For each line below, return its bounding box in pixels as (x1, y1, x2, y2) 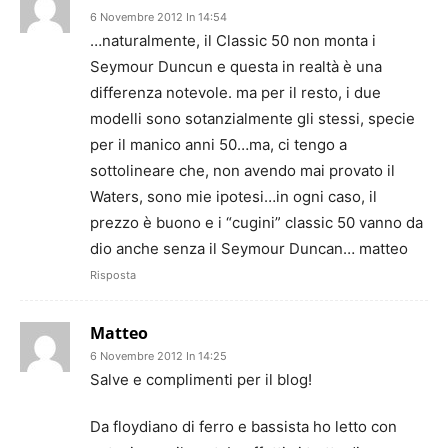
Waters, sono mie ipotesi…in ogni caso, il (90, 187, 377, 206)
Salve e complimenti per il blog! (90, 370, 312, 389)
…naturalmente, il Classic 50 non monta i (90, 31, 376, 50)
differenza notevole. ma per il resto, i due (90, 83, 381, 102)
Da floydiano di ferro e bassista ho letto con (90, 417, 397, 436)
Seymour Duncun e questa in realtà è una (90, 57, 382, 76)
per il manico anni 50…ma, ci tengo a (90, 135, 347, 154)
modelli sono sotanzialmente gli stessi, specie (90, 109, 415, 128)
